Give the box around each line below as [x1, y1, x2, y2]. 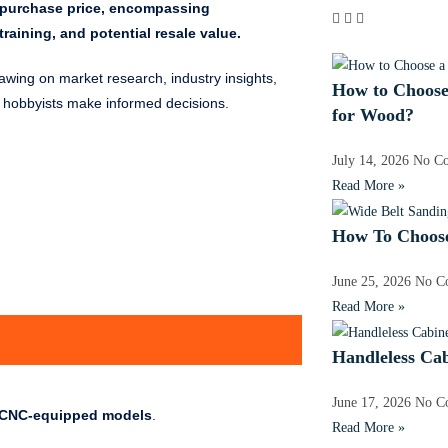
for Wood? [331, 104, 414, 125]
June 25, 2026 [331, 273, 415, 289]
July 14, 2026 [331, 152, 413, 168]
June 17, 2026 [331, 395, 415, 411]
